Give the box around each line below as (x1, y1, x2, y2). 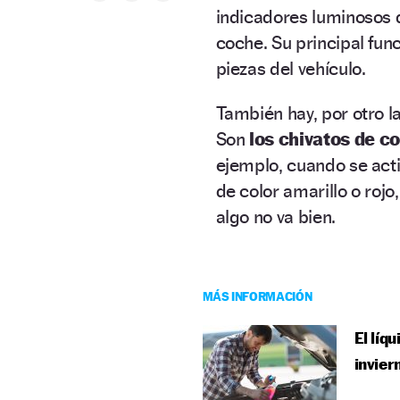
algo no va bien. (215, 204, 336, 228)
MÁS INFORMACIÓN (202, 287, 312, 304)
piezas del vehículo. (215, 56, 366, 79)
